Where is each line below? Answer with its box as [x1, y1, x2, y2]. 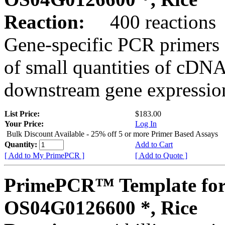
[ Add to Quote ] [135, 151, 187, 160]
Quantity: [5, 140, 39, 149]
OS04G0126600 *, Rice [4, 196, 197, 218]
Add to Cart [135, 140, 173, 149]
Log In [135, 119, 157, 128]
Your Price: [5, 119, 44, 128]
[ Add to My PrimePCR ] [5, 151, 84, 160]
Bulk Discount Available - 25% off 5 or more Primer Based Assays [7, 129, 218, 138]
